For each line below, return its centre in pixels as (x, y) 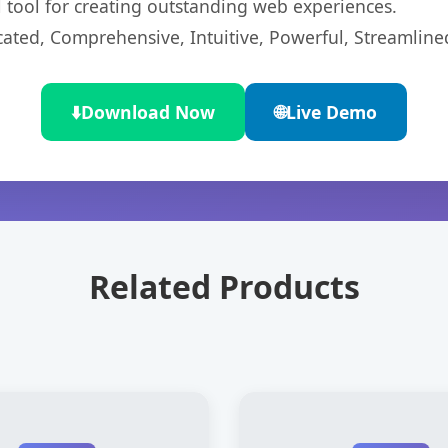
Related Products (224, 286)
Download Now (148, 112)
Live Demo (331, 112)
